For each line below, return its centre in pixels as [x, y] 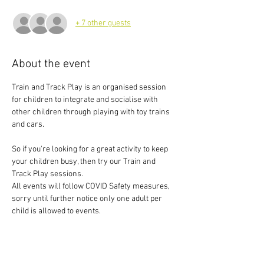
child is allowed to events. [56, 211]
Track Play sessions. [47, 174]
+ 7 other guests [103, 24]
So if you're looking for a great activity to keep [91, 149]
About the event [51, 64]
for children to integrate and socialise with [86, 100]
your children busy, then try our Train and [85, 161]
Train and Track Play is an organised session [90, 87]
